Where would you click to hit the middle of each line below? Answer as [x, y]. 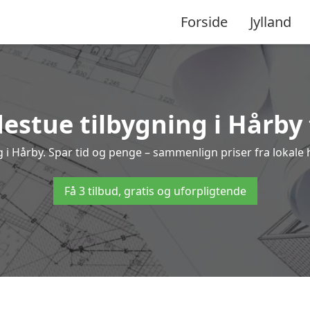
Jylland [271, 21]
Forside [204, 21]
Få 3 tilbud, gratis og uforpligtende [155, 191]
